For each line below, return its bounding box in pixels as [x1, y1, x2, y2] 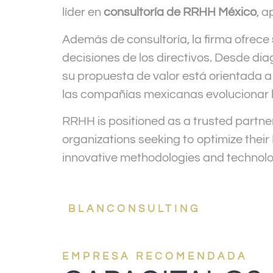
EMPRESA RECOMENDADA [62, 250, 247, 262]
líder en [62, 6, 104, 19]
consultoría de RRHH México [104, 6, 257, 19]
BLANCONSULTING [68, 204, 200, 215]
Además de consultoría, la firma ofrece [62, 33, 272, 46]
